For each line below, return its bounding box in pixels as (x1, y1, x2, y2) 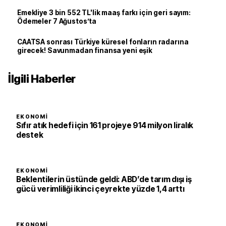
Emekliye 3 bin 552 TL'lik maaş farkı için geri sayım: (17, 9, 191, 17)
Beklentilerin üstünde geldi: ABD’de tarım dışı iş (16, 175, 192, 184)
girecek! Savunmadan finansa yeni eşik (17, 46, 152, 54)
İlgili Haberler (8, 72, 76, 85)
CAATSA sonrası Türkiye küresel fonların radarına (17, 38, 189, 46)
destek (16, 130, 43, 140)
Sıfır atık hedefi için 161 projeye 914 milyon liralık (16, 121, 194, 130)
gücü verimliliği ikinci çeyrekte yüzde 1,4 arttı (16, 184, 185, 194)
